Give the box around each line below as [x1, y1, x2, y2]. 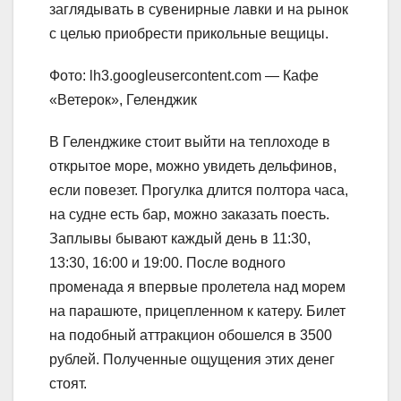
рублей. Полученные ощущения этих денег [49, 352, 335, 368]
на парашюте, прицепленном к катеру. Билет [49, 303, 346, 320]
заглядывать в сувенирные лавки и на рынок [49, 2, 348, 18]
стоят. [49, 376, 87, 392]
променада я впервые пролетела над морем [49, 279, 346, 295]
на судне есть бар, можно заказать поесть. [49, 207, 329, 223]
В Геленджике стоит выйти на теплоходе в [49, 134, 330, 150]
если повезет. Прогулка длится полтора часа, [49, 183, 348, 199]
